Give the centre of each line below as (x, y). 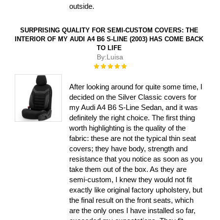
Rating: (103, 66)
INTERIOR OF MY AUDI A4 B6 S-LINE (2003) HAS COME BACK (109, 39)
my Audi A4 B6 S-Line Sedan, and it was (134, 108)
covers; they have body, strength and (129, 149)
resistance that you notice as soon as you (136, 159)
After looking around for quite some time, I (136, 87)
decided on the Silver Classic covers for (133, 97)
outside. (82, 6)
